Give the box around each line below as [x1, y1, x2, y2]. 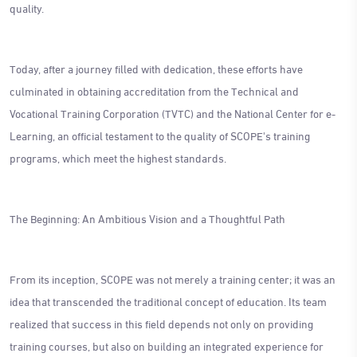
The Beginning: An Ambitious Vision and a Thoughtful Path [10, 207, 285, 228]
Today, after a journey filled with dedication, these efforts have [10, 57, 303, 78]
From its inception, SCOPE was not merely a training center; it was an [10, 268, 335, 288]
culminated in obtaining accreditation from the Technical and [10, 80, 299, 100]
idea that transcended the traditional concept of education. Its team [10, 290, 327, 311]
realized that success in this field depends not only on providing [10, 312, 313, 333]
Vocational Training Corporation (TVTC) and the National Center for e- [10, 102, 335, 123]
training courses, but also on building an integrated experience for [10, 335, 324, 355]
